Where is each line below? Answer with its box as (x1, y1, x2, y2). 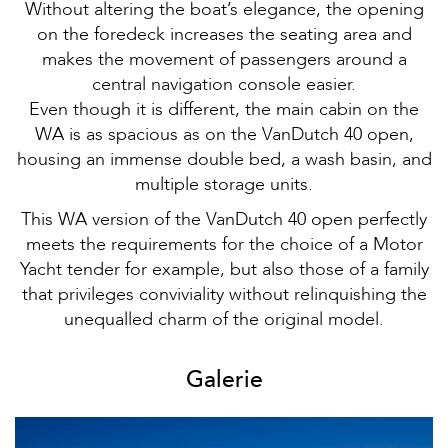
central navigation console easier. (92, 72, 356, 97)
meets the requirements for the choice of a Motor (25, 232, 423, 257)
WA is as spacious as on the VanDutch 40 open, (34, 122, 414, 147)
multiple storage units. (135, 172, 313, 197)
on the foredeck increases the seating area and (36, 22, 412, 47)
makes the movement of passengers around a (41, 47, 407, 72)
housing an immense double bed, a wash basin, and (16, 147, 432, 172)
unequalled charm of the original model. (64, 307, 384, 332)
